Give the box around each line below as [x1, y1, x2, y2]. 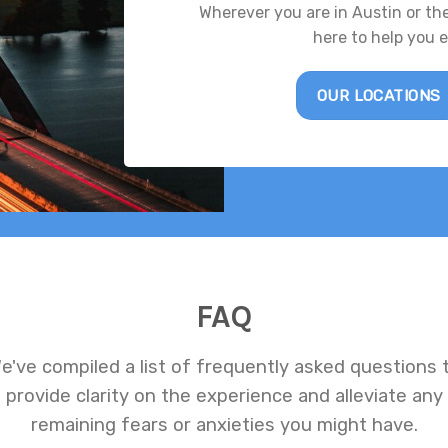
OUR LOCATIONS [316, 86, 441, 106]
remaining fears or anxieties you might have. [30, 413, 418, 436]
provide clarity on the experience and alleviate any [5, 384, 443, 407]
